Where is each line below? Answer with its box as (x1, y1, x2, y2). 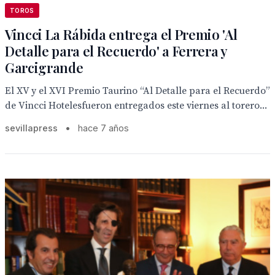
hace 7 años (78, 123, 129, 133)
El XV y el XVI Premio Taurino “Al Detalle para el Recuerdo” (5, 85, 270, 97)
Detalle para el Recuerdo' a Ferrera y (5, 42, 227, 60)
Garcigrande (5, 58, 83, 77)
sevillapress (5, 123, 58, 133)
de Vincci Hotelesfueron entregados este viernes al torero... (5, 99, 267, 112)
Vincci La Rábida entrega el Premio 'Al (5, 25, 238, 44)
